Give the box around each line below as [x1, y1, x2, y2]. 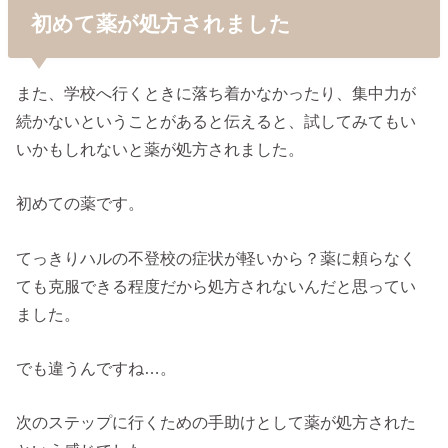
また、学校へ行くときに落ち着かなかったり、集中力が [16, 84, 417, 103]
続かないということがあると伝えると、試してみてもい [16, 112, 417, 131]
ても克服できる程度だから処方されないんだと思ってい [16, 276, 417, 295]
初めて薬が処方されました [30, 11, 291, 35]
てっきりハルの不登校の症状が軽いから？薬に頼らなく [16, 248, 417, 267]
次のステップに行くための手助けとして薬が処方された [16, 413, 417, 432]
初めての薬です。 [16, 194, 145, 213]
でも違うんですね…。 [16, 359, 177, 378]
